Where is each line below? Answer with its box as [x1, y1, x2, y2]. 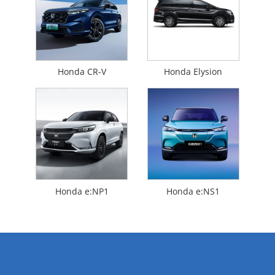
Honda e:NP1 [55, 185, 109, 197]
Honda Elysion [164, 66, 223, 78]
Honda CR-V [57, 66, 106, 78]
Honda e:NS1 [166, 185, 220, 197]
